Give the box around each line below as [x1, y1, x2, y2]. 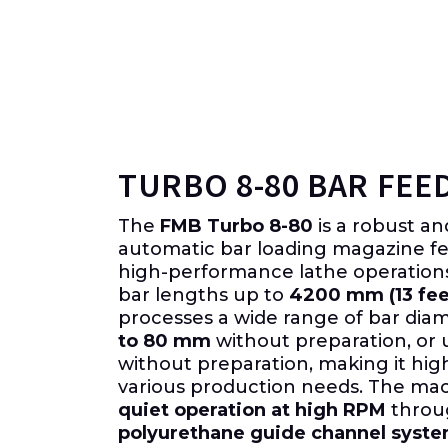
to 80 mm [118, 329, 211, 352]
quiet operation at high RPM [118, 398, 386, 421]
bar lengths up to [118, 283, 289, 306]
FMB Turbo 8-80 [160, 214, 313, 237]
